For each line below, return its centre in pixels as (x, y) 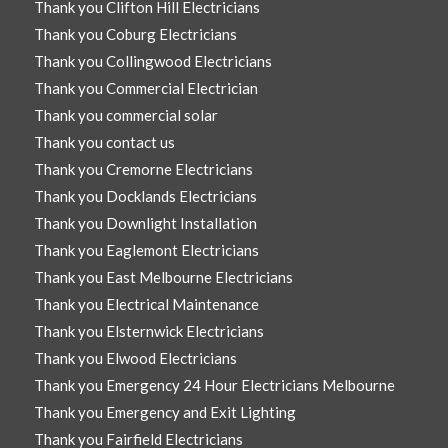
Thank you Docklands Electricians (145, 196)
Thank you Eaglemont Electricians (146, 250)
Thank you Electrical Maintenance (146, 304)
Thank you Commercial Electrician (145, 88)
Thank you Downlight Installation (145, 223)
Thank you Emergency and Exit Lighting (164, 412)
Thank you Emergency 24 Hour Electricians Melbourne (214, 385)
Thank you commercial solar (125, 115)
